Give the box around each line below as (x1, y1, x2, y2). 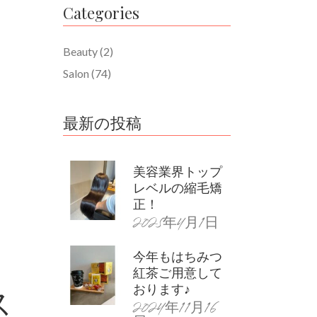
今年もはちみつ (132, 248, 222, 265)
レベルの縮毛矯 (132, 179, 222, 196)
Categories (62, 2, 139, 23)
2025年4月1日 (132, 214, 219, 234)
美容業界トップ (132, 163, 222, 180)
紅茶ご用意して (132, 264, 222, 281)
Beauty (62, 45, 98, 58)
